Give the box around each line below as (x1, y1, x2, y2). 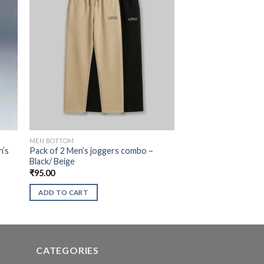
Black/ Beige (29, 156, 75, 167)
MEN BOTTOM (29, 136, 74, 144)
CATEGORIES (36, 245, 99, 256)
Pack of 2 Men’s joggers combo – (29, 146, 153, 156)
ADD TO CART (38, 189, 89, 197)
